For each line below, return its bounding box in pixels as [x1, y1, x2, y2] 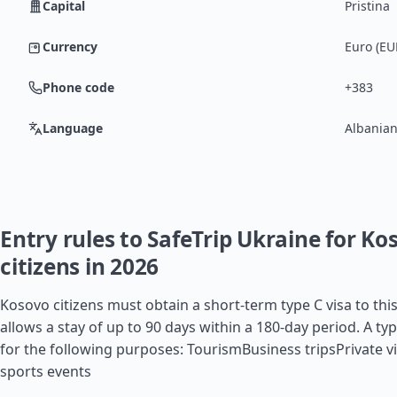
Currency [43, 38, 97, 55]
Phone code [43, 79, 114, 96]
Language [43, 120, 103, 136]
